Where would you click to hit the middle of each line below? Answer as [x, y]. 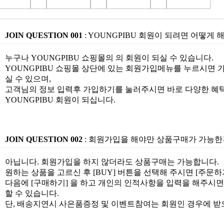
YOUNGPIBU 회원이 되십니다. [60, 100]
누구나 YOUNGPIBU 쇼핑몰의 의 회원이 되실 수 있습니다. [109, 58]
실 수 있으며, [28, 79]
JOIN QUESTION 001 [43, 35]
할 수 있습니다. [32, 193]
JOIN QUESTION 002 [43, 139]
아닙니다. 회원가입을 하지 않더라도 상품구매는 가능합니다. [112, 162]
